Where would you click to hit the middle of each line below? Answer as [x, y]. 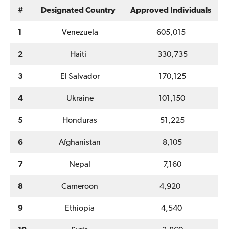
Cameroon [78, 186]
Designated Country [78, 10]
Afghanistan [78, 142]
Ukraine [78, 98]
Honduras [78, 120]
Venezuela [78, 32]
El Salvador [78, 76]
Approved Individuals [171, 10]
